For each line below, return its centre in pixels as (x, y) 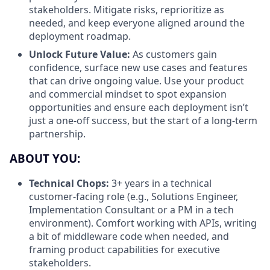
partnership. (57, 134)
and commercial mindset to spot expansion (128, 94)
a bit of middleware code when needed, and (129, 236)
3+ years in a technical (160, 183)
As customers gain (175, 55)
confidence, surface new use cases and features (138, 68)
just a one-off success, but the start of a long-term (143, 121)
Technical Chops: (69, 183)
